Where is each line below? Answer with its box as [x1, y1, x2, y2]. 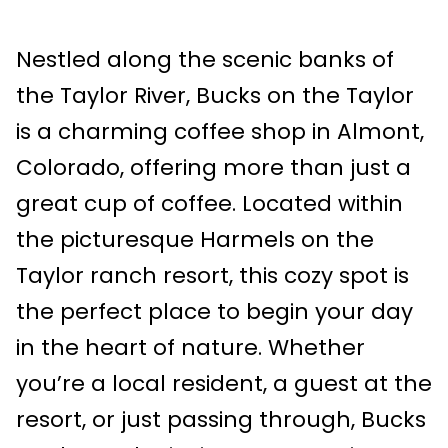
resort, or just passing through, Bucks [16, 404, 426, 436]
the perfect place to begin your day [16, 296, 413, 328]
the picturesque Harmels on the [16, 224, 374, 256]
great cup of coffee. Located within [16, 188, 403, 220]
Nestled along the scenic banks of [16, 44, 394, 76]
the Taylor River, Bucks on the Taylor [16, 80, 414, 112]
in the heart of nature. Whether [16, 332, 365, 364]
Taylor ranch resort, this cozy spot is [16, 260, 409, 292]
